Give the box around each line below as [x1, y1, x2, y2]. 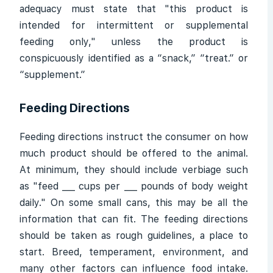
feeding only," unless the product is [19, 36, 248, 48]
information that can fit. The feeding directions [19, 213, 248, 225]
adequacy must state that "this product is [19, 3, 248, 15]
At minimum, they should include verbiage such [19, 164, 248, 175]
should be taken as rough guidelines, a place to [19, 230, 248, 241]
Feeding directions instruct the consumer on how [19, 131, 248, 143]
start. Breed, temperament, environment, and [19, 246, 248, 258]
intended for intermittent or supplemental [19, 19, 248, 31]
